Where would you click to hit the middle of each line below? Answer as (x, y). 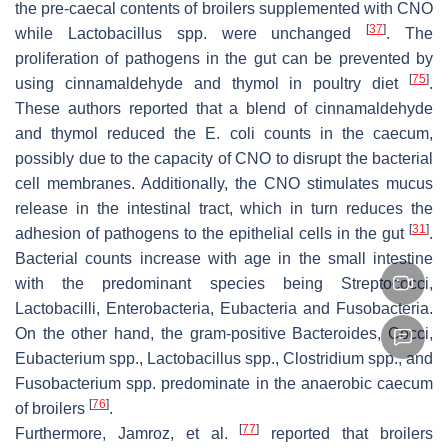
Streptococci (385, 283)
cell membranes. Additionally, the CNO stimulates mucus (224, 183)
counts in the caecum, (344, 133)
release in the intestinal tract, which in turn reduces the (224, 208)
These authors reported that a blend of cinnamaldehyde (224, 108)
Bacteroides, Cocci (361, 333)
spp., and (398, 358)
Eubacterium (60, 358)
